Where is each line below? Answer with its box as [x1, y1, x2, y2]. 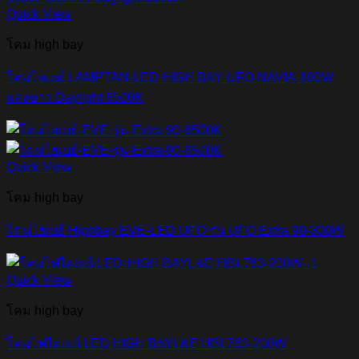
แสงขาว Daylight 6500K [6, 90, 143, 104]
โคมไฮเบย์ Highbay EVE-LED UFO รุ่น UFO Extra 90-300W [6, 223, 344, 237]
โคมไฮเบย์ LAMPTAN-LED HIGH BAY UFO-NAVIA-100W [6, 70, 333, 84]
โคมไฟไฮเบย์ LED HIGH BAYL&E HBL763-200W [6, 336, 286, 350]
